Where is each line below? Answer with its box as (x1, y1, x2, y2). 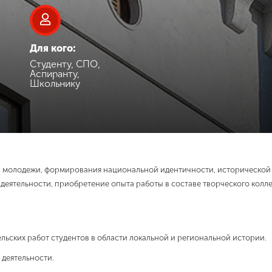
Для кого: (30, 42, 76, 54)
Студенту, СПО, (30, 58, 100, 70)
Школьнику (30, 78, 80, 89)
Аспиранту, (30, 68, 80, 80)
